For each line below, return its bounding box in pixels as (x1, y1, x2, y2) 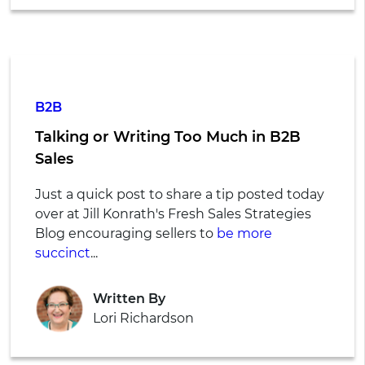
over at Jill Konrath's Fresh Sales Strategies (34, 206, 311, 222)
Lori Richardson (92, 310, 194, 326)
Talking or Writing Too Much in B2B (34, 128, 301, 147)
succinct (34, 245, 90, 262)
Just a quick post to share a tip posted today (34, 187, 324, 203)
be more (216, 226, 272, 242)
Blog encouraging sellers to (34, 226, 217, 242)
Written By (92, 290, 165, 306)
